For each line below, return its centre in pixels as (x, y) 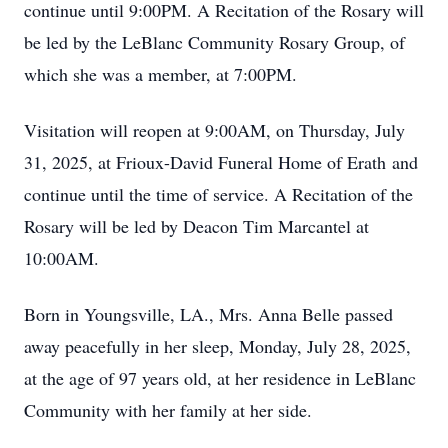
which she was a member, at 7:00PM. (160, 74)
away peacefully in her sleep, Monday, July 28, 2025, (217, 346)
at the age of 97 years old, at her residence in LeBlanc (220, 378)
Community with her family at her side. (168, 410)
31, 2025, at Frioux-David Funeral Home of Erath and (221, 162)
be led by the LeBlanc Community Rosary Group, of (214, 42)
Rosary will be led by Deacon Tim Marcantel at (196, 226)
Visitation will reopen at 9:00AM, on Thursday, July (214, 130)
